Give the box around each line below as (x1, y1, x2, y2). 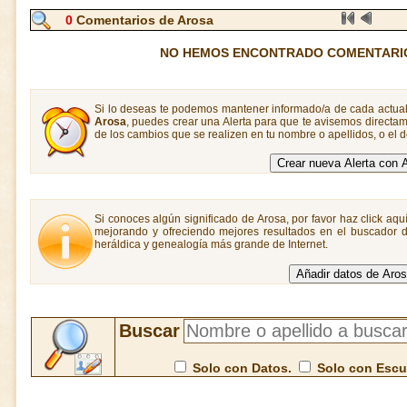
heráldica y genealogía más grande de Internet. (94, 238, 328, 251)
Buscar (118, 321, 180, 341)
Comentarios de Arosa (73, 13, 213, 27)
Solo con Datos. (188, 361, 295, 375)
